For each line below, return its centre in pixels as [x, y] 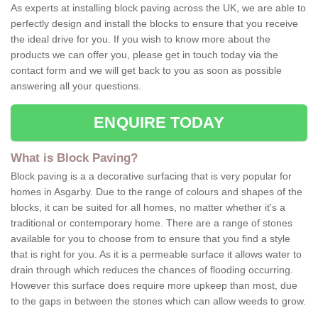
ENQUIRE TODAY [159, 123]
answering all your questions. [76, 86]
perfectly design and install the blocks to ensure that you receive [154, 24]
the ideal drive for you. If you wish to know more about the [141, 39]
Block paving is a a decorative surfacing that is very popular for [151, 176]
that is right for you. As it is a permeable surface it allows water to [156, 254]
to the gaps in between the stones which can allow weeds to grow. [158, 301]
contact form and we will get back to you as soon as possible [146, 71]
